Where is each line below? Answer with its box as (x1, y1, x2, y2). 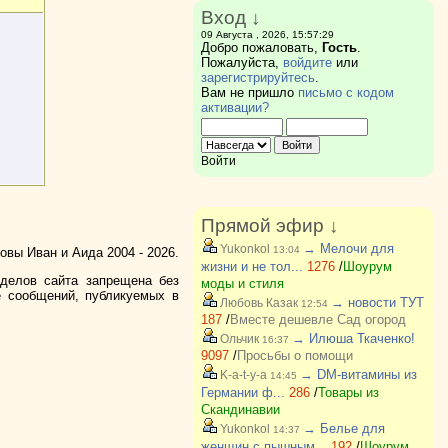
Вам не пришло (200, 85, 298, 100)
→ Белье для (302, 421, 385, 436)
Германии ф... (200, 385, 285, 400)
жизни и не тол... (200, 259, 303, 274)
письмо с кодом (297, 85, 394, 100)
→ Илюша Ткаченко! (291, 331, 415, 346)
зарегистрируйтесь (200, 70, 315, 85)
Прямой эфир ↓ (200, 215, 339, 236)
